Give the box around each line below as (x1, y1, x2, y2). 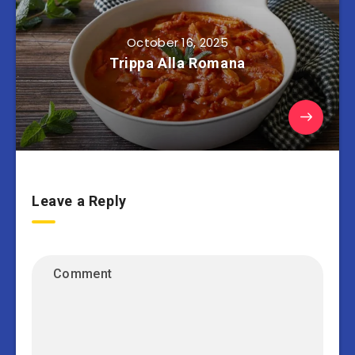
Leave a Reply (32, 193, 127, 210)
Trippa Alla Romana (109, 55, 246, 72)
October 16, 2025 (127, 34, 228, 52)
